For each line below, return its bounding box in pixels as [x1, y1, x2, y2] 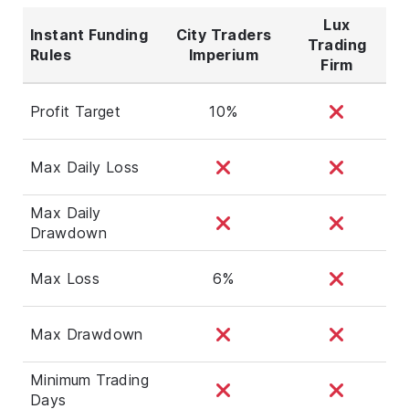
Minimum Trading [30, 370, 150, 389]
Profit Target [30, 101, 121, 121]
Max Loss [30, 268, 100, 288]
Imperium [188, 45, 259, 64]
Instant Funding [30, 25, 149, 44]
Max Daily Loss [30, 157, 140, 176]
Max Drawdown [30, 324, 143, 343]
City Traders [175, 25, 272, 44]
